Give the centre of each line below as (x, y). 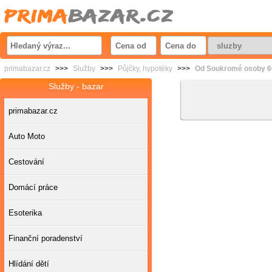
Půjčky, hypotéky (145, 69)
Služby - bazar (76, 86)
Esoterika (25, 213)
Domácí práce (33, 187)
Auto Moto (27, 136)
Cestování (26, 162)
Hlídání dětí (29, 264)
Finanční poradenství (46, 238)
